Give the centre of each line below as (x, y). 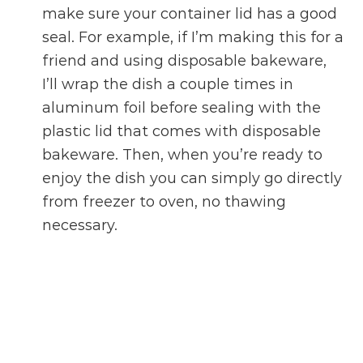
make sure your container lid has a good (190, 13)
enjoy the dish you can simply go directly (192, 178)
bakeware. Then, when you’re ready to (183, 154)
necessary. (80, 225)
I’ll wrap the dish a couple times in (168, 84)
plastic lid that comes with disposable (182, 131)
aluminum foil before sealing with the (182, 107)
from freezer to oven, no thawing (164, 201)
